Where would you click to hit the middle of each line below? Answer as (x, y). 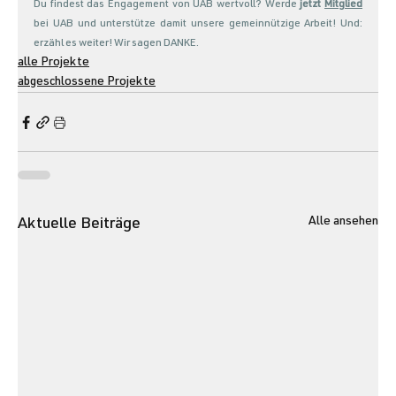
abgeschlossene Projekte (87, 83)
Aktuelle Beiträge (79, 225)
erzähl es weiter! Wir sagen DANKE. (117, 44)
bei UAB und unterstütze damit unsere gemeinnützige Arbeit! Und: (198, 24)
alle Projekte (53, 63)
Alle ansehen (343, 222)
